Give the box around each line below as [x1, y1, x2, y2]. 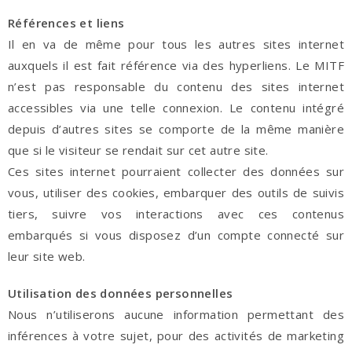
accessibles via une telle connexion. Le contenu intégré [8, 100, 344, 115]
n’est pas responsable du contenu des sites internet [8, 79, 344, 94]
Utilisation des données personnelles [8, 285, 233, 301]
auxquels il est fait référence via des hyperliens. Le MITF [8, 57, 344, 73]
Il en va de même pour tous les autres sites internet [8, 36, 344, 52]
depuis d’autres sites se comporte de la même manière [8, 121, 344, 137]
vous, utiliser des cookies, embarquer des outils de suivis [8, 185, 344, 200]
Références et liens [8, 15, 125, 31]
